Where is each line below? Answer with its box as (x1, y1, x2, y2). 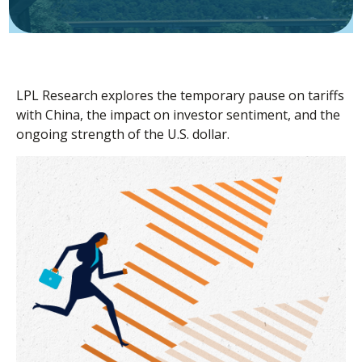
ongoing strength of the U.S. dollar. (16, 125, 229, 143)
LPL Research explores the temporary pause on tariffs (16, 86, 344, 104)
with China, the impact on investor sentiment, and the (16, 106, 340, 124)
